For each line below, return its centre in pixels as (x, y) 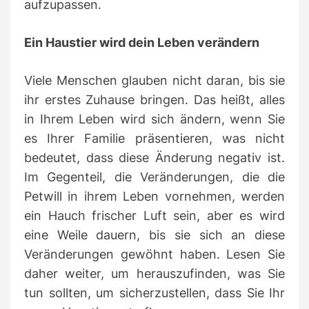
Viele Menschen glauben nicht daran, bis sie (154, 81)
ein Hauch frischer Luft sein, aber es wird (154, 216)
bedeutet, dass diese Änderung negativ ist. (154, 158)
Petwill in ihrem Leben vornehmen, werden (154, 197)
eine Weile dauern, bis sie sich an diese (154, 235)
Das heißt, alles (239, 100)
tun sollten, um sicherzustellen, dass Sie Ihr (154, 293)
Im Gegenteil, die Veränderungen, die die (154, 177)
